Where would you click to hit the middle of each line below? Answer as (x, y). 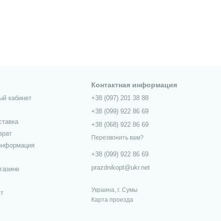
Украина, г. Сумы (115, 190)
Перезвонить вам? (118, 138)
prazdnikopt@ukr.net (121, 167)
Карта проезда (112, 200)
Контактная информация (134, 85)
